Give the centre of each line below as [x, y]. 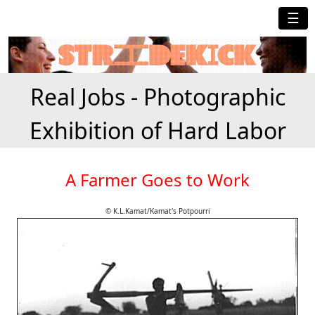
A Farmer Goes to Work [157, 180]
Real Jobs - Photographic [157, 97]
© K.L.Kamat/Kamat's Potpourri [157, 211]
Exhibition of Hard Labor [157, 131]
